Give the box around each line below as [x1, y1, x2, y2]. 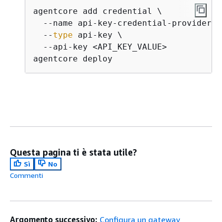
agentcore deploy [33, 54, 112, 63]
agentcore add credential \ [33, 6, 162, 16]
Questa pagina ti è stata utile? [10, 146, 137, 158]
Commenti [10, 170, 43, 179]
